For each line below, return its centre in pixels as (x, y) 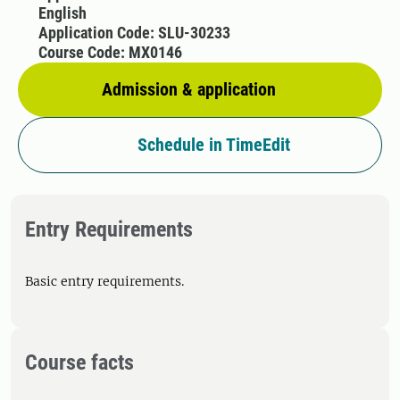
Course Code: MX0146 (110, 52)
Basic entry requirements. (104, 281)
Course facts (79, 362)
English (62, 13)
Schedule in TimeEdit (213, 145)
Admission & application (189, 89)
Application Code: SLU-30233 (134, 33)
